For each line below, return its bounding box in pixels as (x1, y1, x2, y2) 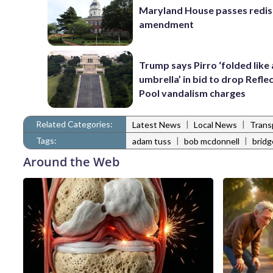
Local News (194, 119, 237, 130)
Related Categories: (36, 118, 113, 129)
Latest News (132, 119, 181, 130)
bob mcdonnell (184, 136, 239, 147)
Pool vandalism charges (139, 87, 246, 99)
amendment (139, 18, 194, 30)
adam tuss (132, 136, 171, 147)
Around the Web (23, 153, 119, 170)
